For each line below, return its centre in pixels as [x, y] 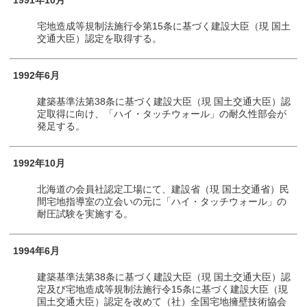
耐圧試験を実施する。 [85, 214]
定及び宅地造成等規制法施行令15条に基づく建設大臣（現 [163, 289]
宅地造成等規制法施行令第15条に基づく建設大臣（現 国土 [164, 26]
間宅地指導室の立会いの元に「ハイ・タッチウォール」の [162, 201]
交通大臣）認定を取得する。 [100, 38]
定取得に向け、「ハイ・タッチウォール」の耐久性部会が [162, 114]
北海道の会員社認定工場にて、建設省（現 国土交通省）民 [163, 189]
